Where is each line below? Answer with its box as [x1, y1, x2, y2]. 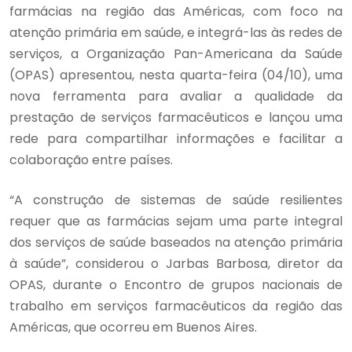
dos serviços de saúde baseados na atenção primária [9, 233, 343, 251]
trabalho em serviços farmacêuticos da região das [9, 296, 343, 315]
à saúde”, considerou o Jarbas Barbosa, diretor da [9, 254, 343, 273]
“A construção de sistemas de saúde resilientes [9, 190, 343, 209]
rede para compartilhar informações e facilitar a [9, 129, 343, 148]
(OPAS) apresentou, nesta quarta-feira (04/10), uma [9, 65, 343, 84]
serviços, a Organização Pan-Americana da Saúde [9, 44, 343, 63]
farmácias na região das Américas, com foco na [9, 2, 343, 20]
